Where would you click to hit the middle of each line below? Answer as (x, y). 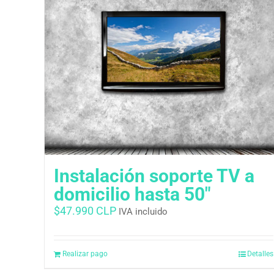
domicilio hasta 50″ (132, 194)
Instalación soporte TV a (154, 176)
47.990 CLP (88, 210)
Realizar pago (85, 254)
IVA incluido (143, 211)
